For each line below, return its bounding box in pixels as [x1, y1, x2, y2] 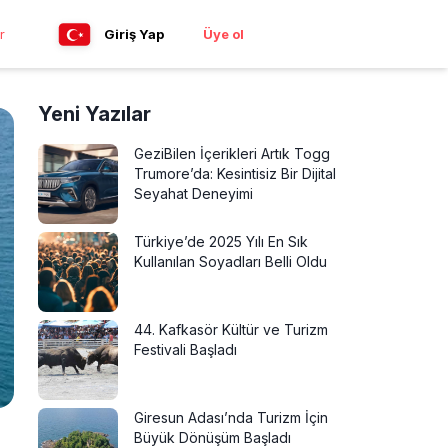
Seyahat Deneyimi [134, 185, 253, 202]
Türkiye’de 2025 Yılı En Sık [134, 233, 308, 250]
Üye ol [203, 26, 244, 42]
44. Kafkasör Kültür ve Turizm [134, 321, 328, 338]
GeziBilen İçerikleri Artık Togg [134, 145, 330, 162]
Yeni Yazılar [38, 102, 151, 126]
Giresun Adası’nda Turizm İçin [134, 409, 328, 426]
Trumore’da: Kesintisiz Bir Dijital [134, 165, 336, 182]
